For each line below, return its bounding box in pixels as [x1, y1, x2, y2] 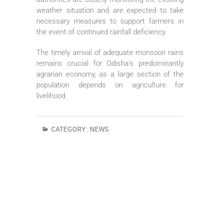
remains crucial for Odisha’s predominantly [36, 58, 184, 68]
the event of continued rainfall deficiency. [36, 27, 167, 36]
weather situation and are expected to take [36, 5, 184, 15]
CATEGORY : [50, 125, 90, 133]
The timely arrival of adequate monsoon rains [36, 48, 184, 57]
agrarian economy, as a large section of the [36, 69, 184, 79]
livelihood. [36, 91, 67, 100]
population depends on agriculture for [36, 80, 184, 89]
